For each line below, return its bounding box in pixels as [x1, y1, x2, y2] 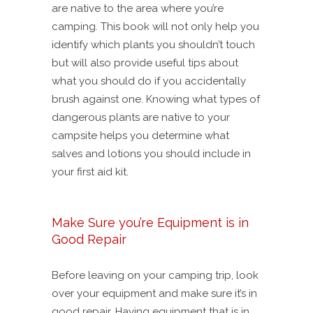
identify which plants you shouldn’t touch [52, 38, 255, 52]
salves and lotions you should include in [52, 147, 251, 161]
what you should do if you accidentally [52, 75, 246, 88]
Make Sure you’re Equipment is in [52, 215, 249, 231]
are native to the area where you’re [52, 2, 224, 15]
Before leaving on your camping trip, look [52, 269, 259, 282]
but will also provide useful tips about [52, 57, 238, 70]
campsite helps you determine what [52, 129, 229, 143]
